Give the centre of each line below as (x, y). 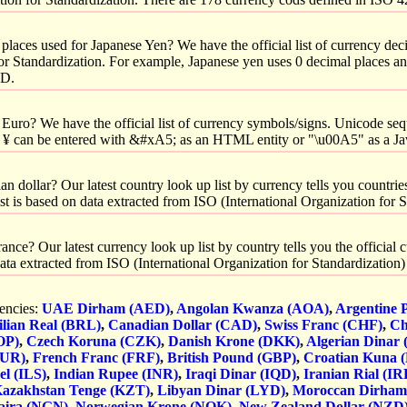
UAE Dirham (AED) (106, 308)
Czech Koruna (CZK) (94, 341)
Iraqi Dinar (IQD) (241, 374)
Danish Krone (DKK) (234, 341)
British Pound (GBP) (232, 357)
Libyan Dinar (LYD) (221, 390)
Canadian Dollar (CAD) (183, 325)
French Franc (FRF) (96, 357)
